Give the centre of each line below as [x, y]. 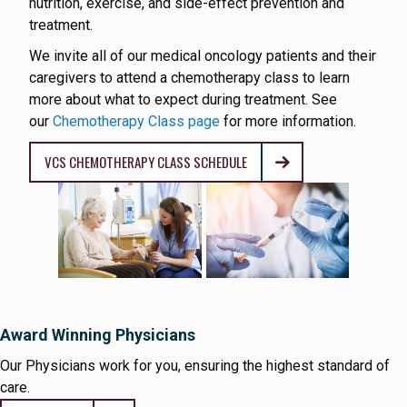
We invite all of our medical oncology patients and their [203, 56]
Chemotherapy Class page [136, 122]
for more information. [288, 122]
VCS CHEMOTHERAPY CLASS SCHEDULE [146, 162]
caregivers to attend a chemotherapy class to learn [189, 78]
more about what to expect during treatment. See [183, 100]
